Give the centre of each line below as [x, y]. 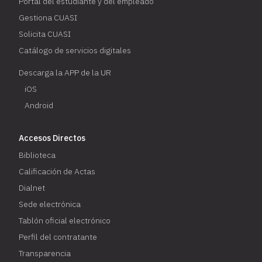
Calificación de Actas [57, 171]
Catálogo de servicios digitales [75, 50]
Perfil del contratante [58, 237]
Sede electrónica [50, 204]
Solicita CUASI [45, 34]
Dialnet [32, 187]
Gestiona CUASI [48, 17]
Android [39, 105]
